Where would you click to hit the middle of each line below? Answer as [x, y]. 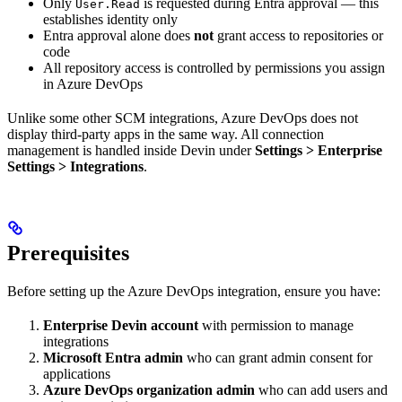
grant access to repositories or [298, 36]
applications [77, 374]
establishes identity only [110, 20]
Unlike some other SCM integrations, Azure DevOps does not [183, 118]
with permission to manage [276, 326]
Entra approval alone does [118, 36]
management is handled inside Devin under [131, 151]
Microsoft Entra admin [113, 358]
